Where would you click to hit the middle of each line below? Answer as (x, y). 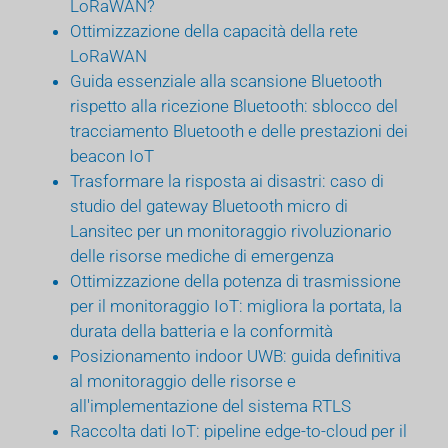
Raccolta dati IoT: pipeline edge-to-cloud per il (238, 430)
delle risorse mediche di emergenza (202, 255)
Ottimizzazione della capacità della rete (214, 30)
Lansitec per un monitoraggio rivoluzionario (231, 230)
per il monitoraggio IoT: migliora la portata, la (236, 305)
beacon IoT (112, 155)
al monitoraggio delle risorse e (183, 380)
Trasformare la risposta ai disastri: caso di (227, 180)
